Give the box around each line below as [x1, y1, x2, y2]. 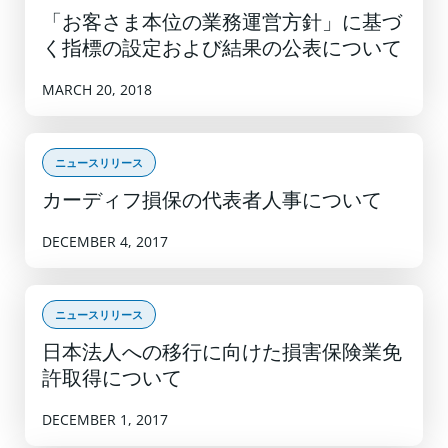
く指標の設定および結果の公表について [42, 39, 402, 60]
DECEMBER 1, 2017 [42, 409, 168, 429]
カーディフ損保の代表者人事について [42, 191, 382, 212]
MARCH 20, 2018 [42, 79, 152, 99]
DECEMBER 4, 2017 [42, 231, 168, 251]
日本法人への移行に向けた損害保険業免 [42, 343, 402, 364]
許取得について [42, 369, 182, 390]
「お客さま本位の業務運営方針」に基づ [42, 13, 402, 34]
